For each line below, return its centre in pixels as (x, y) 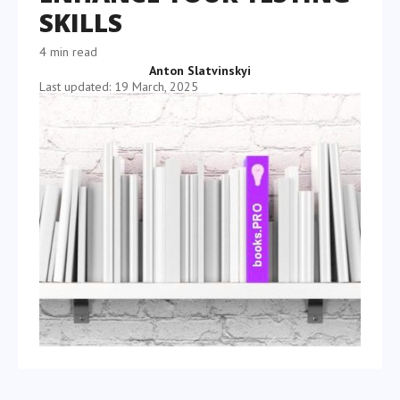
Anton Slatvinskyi (200, 71)
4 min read (68, 52)
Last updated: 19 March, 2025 (119, 87)
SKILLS (81, 22)
